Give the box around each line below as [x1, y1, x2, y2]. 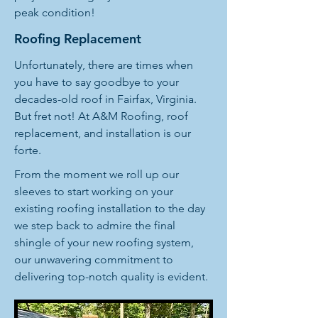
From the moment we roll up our [14, 168, 179, 181]
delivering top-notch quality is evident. [14, 270, 208, 283]
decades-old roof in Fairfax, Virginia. [14, 92, 197, 106]
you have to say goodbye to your [14, 75, 179, 89]
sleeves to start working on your [14, 185, 173, 198]
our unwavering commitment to [14, 253, 173, 266]
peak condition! [14, 6, 95, 19]
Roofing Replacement [14, 31, 141, 47]
